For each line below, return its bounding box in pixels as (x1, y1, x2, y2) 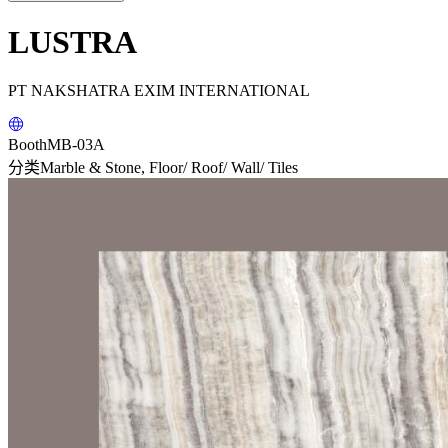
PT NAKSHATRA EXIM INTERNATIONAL (8, 82, 310, 100)
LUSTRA (8, 23, 137, 60)
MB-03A (47, 136, 105, 154)
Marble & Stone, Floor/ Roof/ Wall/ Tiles (40, 159, 298, 177)
